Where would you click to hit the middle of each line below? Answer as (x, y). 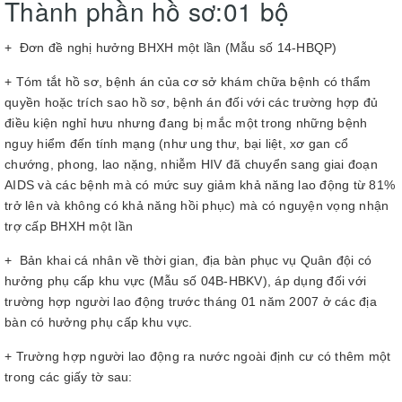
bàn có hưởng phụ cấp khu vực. (99, 323)
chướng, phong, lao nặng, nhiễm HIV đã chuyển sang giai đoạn (191, 165)
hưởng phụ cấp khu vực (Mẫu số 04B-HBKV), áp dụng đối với (185, 281)
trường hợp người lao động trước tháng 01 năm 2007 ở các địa (191, 302)
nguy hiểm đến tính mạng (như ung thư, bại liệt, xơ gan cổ (177, 144)
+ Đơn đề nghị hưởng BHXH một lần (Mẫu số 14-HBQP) (171, 48)
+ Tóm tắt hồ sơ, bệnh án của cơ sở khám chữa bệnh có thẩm (188, 82)
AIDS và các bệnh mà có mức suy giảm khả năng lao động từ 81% (200, 185)
